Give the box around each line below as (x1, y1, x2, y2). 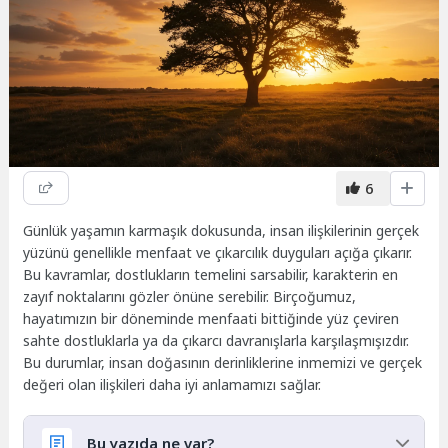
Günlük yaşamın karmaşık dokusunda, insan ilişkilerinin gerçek (23, 221, 420, 241)
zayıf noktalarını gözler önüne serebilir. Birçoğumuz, (23, 287, 357, 307)
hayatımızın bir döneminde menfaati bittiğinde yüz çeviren (23, 309, 400, 329)
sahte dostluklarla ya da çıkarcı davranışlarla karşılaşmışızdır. (23, 331, 410, 351)
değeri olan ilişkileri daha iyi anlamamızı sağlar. (23, 375, 322, 395)
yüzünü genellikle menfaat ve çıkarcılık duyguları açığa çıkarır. (23, 243, 413, 263)
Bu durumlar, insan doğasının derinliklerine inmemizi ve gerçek (23, 353, 423, 373)
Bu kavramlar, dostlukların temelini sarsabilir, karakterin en (23, 265, 399, 285)
